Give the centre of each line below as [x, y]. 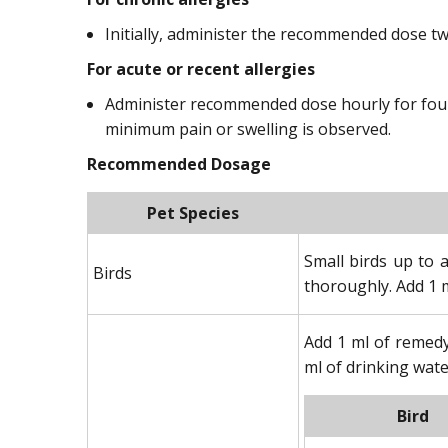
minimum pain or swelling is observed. [248, 128]
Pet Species [193, 212]
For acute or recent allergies [201, 68]
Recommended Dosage [179, 163]
